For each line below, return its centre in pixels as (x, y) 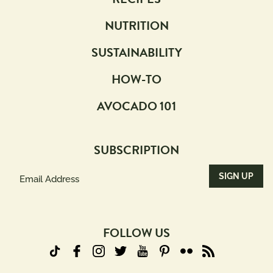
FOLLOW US (136, 232)
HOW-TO (136, 79)
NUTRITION (136, 25)
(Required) (29, 204)
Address (28, 187)
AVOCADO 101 (136, 106)
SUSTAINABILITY (136, 52)
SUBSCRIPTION (136, 150)
